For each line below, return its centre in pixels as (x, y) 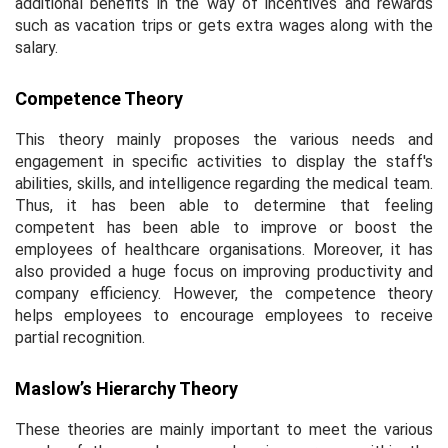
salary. (36, 47)
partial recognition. (80, 337)
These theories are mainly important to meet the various (224, 429)
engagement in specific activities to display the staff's (224, 161)
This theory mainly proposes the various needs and (224, 139)
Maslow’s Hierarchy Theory (126, 388)
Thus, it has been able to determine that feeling (224, 205)
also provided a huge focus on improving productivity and (224, 271)
